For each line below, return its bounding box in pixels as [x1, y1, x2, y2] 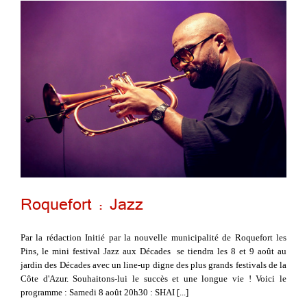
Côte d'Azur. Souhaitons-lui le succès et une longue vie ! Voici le [21, 273, 286, 284]
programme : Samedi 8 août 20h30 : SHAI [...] [21, 287, 188, 298]
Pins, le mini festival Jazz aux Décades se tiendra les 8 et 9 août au [21, 246, 286, 257]
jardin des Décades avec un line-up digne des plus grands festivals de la [21, 260, 286, 271]
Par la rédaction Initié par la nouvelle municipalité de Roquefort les [21, 232, 286, 243]
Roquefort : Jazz [21, 188, 143, 224]
